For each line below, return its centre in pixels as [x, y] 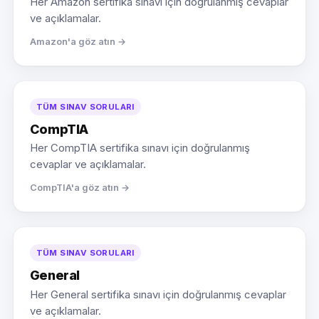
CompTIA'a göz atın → [79, 188]
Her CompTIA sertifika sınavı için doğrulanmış [140, 148]
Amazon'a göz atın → [78, 42]
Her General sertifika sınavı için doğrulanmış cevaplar [158, 294]
